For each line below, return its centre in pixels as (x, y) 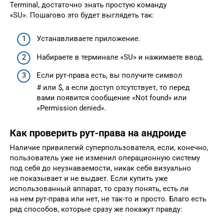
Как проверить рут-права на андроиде (98, 133)
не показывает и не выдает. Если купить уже (89, 179)
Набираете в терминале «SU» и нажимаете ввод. (120, 57)
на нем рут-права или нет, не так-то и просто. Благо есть (108, 199)
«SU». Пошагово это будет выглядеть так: (82, 15)
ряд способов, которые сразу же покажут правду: (96, 209)
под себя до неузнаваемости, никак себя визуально (100, 168)
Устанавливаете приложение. (88, 39)
